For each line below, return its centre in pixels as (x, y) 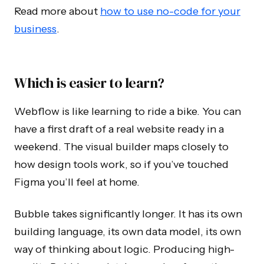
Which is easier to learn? (89, 83)
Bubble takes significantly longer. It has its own (128, 214)
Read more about (57, 11)
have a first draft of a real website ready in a (119, 129)
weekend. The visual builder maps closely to (121, 147)
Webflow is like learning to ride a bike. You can (128, 111)
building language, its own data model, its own (128, 232)
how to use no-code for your (170, 11)
